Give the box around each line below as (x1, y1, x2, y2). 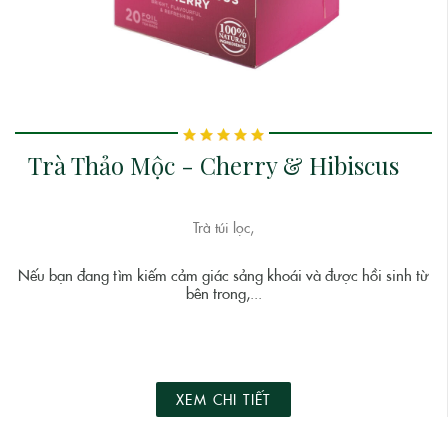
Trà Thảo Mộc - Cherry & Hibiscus (28, 148, 399, 181)
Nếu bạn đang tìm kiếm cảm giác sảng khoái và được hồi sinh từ (18, 265, 429, 286)
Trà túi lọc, (193, 218, 254, 237)
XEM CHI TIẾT (176, 390, 271, 409)
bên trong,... (185, 283, 262, 304)
